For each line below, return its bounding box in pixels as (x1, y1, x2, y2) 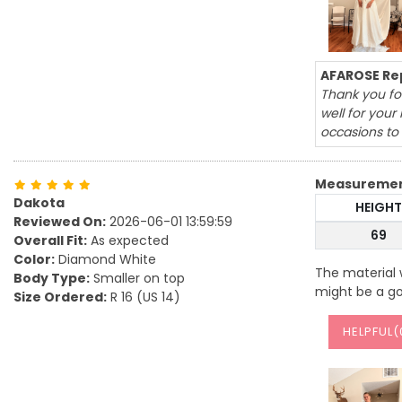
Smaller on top (90, 269, 185, 287)
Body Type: (13, 269, 90, 287)
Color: (13, 250, 55, 268)
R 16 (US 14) (107, 288, 180, 306)
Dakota (13, 194, 65, 212)
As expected (87, 232, 169, 249)
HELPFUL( (343, 323, 399, 340)
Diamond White (55, 250, 156, 268)
